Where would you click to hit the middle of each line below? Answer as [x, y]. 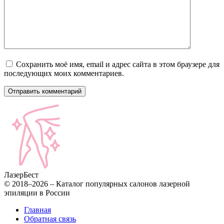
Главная [37, 209]
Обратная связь [50, 218]
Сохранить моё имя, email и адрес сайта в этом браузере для [118, 64]
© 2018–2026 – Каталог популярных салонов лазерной [97, 183]
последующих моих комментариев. [64, 73]
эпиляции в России [37, 192]
